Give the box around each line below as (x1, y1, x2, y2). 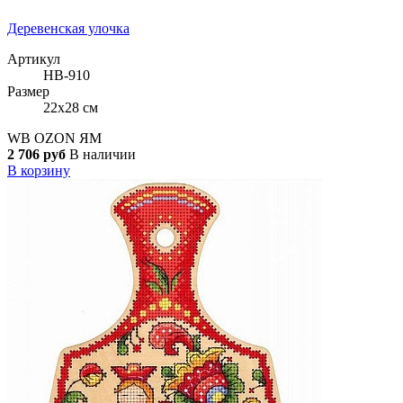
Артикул (7, 50, 60, 67)
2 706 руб (7, 146, 66, 162)
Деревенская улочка (7, 20, 130, 36)
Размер (7, 83, 49, 99)
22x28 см (43, 99, 98, 115)
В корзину (7, 162, 70, 178)
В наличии (69, 146, 136, 162)
